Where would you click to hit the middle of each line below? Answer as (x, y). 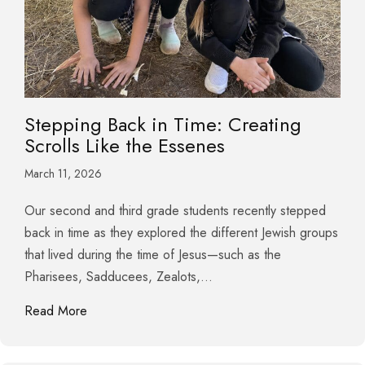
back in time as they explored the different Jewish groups (181, 233)
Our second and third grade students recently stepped (175, 211)
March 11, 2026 (63, 174)
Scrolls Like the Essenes (125, 146)
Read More (56, 311)
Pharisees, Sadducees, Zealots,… (119, 277)
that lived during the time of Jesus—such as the (153, 255)
